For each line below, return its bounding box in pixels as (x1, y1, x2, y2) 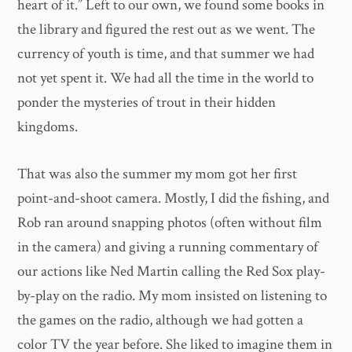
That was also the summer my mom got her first (17, 163, 298, 184)
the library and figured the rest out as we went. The (17, 20, 316, 40)
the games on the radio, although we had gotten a (17, 310, 304, 330)
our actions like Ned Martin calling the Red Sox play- (17, 261, 326, 281)
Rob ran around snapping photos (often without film (17, 212, 323, 233)
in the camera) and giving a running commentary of (17, 236, 319, 257)
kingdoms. (17, 117, 79, 137)
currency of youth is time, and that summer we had (17, 44, 315, 64)
